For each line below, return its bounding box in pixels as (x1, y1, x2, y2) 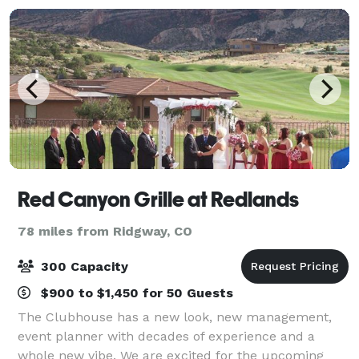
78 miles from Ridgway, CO (18, 223, 192, 239)
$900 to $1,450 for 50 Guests (37, 284, 233, 301)
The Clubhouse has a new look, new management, (18, 309, 332, 325)
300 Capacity (37, 258, 128, 274)
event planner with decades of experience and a (18, 328, 315, 344)
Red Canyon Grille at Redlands (18, 187, 299, 212)
